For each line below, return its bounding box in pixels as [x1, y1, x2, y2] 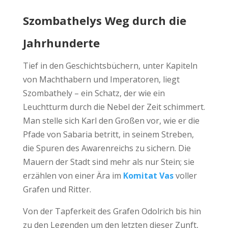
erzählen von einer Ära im [22, 169, 123, 181]
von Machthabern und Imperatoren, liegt [22, 73, 180, 85]
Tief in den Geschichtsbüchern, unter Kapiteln [22, 60, 197, 71]
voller [173, 169, 197, 181]
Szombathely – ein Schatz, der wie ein [22, 87, 165, 99]
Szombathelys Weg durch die [22, 12, 186, 28]
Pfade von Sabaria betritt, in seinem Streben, [22, 128, 194, 140]
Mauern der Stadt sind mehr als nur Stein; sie [22, 156, 194, 167]
